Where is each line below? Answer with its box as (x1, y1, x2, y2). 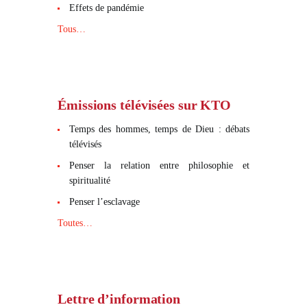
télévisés (69, 138, 101, 149)
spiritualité (69, 175, 110, 186)
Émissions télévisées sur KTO (58, 97, 232, 112)
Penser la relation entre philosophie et (69, 160, 249, 171)
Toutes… (58, 217, 93, 228)
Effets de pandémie (69, 2, 144, 13)
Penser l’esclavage (69, 196, 140, 207)
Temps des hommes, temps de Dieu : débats (69, 123, 249, 134)
